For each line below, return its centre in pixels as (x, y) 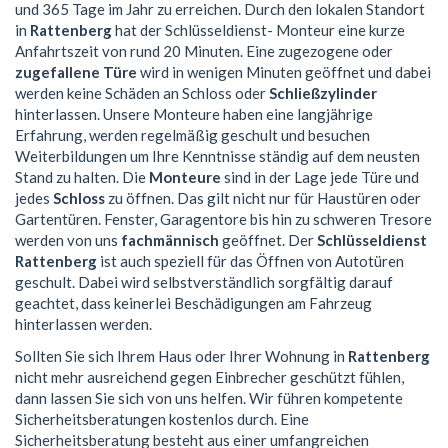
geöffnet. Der (268, 240)
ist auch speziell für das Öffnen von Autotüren (250, 261)
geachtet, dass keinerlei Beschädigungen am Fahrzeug (193, 303)
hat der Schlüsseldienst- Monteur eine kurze (258, 30)
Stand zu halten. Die (82, 177)
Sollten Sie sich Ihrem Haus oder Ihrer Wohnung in (181, 355)
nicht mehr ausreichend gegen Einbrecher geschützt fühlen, (209, 376)
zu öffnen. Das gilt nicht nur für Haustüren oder (263, 198)
